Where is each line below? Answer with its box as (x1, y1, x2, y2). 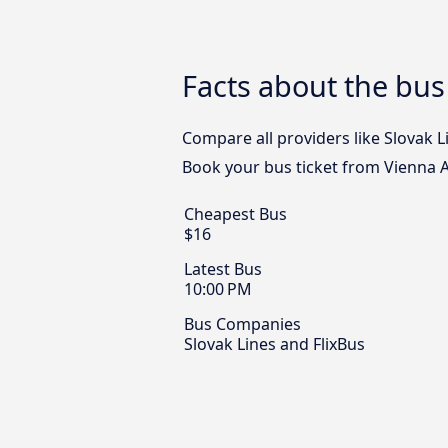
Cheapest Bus (184, 203, 287, 226)
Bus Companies (184, 313, 301, 336)
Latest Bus (184, 258, 262, 281)
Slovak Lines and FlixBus (184, 333, 365, 356)
